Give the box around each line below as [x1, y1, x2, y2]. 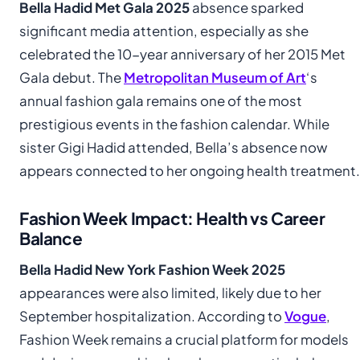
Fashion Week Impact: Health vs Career [19, 207, 325, 229]
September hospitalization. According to [19, 307, 284, 325]
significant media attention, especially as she [19, 22, 309, 39]
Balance [19, 227, 83, 249]
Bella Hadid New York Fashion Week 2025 [19, 260, 285, 278]
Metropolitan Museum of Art [124, 68, 306, 86]
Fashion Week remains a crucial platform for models [19, 330, 349, 348]
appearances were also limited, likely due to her [19, 284, 321, 301]
